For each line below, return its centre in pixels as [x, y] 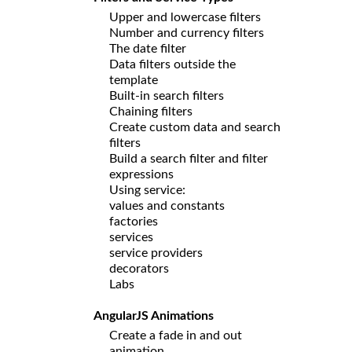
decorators [139, 268]
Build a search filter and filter [189, 158]
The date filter [149, 48]
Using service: [147, 190]
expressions [143, 174]
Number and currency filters [187, 33]
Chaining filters [151, 111]
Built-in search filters [167, 95]
